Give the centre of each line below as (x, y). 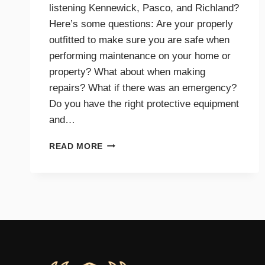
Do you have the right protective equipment (144, 104)
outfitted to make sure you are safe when (139, 40)
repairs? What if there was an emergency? (143, 88)
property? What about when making (127, 72)
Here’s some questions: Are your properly (141, 24)
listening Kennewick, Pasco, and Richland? (144, 8)
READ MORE (76, 146)
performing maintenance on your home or (140, 56)
